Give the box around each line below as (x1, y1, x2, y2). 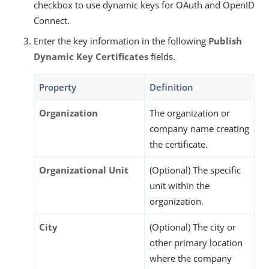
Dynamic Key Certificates (34, 50, 148, 62)
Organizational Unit (39, 164, 128, 176)
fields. (148, 50, 175, 62)
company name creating (150, 122, 249, 134)
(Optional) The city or (150, 221, 236, 233)
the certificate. (150, 138, 208, 150)
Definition (150, 81, 193, 93)
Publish (208, 35, 242, 47)
